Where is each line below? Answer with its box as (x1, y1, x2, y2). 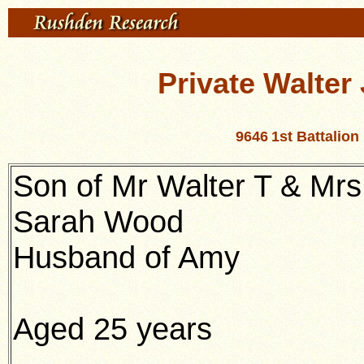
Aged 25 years (13, 311, 212, 346)
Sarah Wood (13, 204, 184, 239)
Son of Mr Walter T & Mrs (13, 168, 362, 203)
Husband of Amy (13, 240, 240, 275)
